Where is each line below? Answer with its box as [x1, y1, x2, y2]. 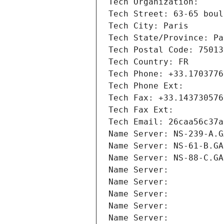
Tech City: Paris [108, 21, 188, 31]
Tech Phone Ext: [108, 81, 183, 91]
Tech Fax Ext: [108, 105, 173, 115]
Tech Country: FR [108, 57, 188, 67]
